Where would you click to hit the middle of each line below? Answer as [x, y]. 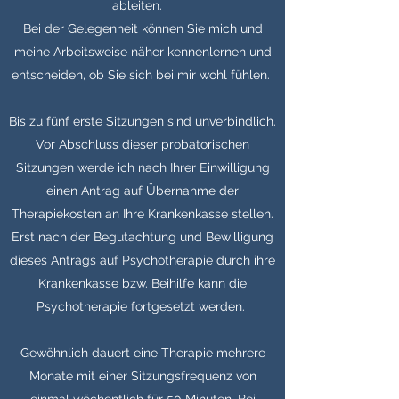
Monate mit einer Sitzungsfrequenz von [142, 376]
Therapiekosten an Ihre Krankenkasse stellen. [142, 214]
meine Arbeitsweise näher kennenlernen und [142, 52]
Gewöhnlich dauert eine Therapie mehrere [142, 353]
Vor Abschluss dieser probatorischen [142, 144]
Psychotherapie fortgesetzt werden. [142, 306]
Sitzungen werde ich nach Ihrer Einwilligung [142, 167]
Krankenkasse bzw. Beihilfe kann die [142, 283]
